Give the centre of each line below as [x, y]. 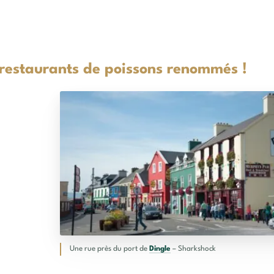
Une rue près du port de [109, 249]
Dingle [160, 249]
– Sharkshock [193, 249]
